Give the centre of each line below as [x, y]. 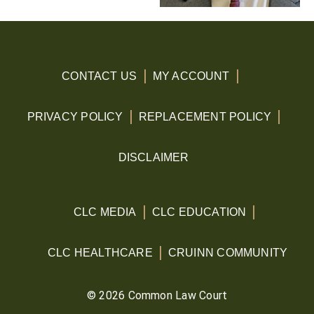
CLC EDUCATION [199, 212]
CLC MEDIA [105, 212]
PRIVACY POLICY [75, 116]
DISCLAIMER [153, 157]
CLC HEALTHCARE [100, 252]
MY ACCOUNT [191, 76]
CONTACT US [100, 76]
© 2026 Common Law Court [157, 295]
